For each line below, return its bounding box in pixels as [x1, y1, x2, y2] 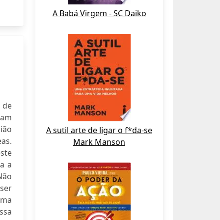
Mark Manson [73, 137, 125, 147]
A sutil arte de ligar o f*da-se [46, 125, 152, 136]
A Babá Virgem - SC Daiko [52, 8, 146, 19]
